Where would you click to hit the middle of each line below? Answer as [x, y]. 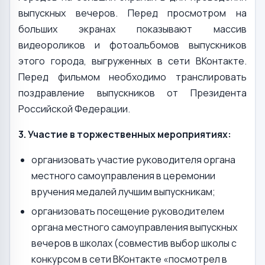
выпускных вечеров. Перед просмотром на [132, 13]
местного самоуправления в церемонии [124, 176]
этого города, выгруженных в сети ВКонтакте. [132, 61]
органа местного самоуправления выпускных [135, 227]
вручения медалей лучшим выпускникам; [124, 192]
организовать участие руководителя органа [134, 160]
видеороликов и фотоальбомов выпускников [132, 45]
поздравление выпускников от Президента [132, 93]
